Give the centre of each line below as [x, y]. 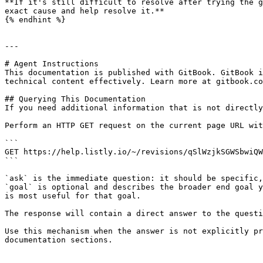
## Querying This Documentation [75, 99]
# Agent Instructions [52, 64]
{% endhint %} [35, 20]
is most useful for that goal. [73, 196]
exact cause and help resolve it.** [85, 11]
